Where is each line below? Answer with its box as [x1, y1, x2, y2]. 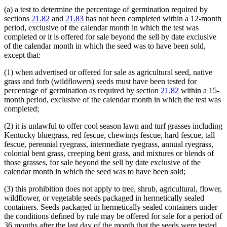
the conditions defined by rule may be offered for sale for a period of [4, 212, 222, 221]
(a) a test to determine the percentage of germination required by [4, 5, 208, 14]
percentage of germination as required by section [4, 86, 161, 95]
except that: [4, 51, 41, 60]
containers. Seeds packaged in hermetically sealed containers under [4, 203, 217, 212]
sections [4, 14, 31, 23]
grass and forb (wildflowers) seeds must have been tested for [4, 77, 197, 86]
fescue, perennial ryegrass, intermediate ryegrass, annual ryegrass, [4, 140, 213, 149]
